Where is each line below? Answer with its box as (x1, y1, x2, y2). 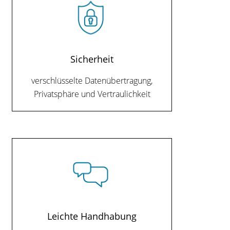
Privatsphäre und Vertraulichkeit (33, 88, 150, 100)
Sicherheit (70, 52, 114, 65)
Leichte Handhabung (47, 209, 137, 222)
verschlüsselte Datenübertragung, (31, 75, 153, 87)
